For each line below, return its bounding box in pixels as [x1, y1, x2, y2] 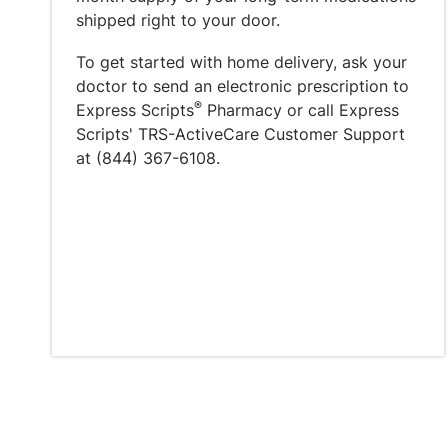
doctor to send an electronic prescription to [76, 76, 409, 96]
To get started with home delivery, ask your [76, 52, 407, 72]
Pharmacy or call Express [202, 100, 399, 120]
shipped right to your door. [76, 10, 280, 30]
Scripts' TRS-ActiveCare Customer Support [76, 124, 405, 144]
